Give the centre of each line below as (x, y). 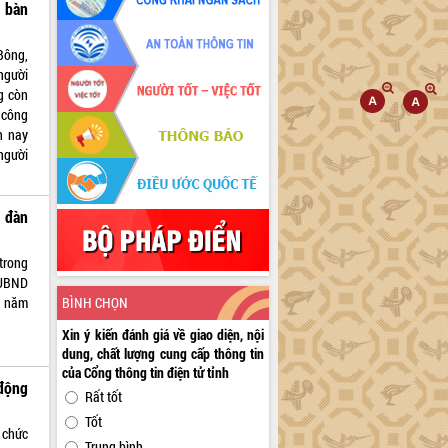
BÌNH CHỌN (95, 303)
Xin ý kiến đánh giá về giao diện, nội (163, 335)
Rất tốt (104, 397)
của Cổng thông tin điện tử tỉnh (146, 373)
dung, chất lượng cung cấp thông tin (163, 354)
